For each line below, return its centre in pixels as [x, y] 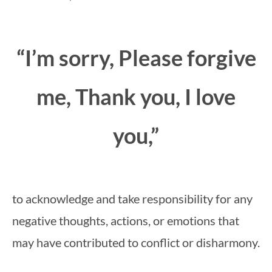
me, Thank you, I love [136, 97]
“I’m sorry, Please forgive [136, 58]
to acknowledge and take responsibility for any [132, 199]
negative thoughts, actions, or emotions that [126, 220]
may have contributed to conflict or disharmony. [136, 242]
